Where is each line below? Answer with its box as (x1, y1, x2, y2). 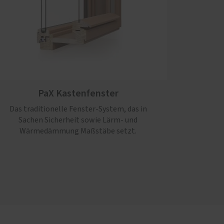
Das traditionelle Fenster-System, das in (9, 105, 147, 113)
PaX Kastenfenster (37, 86, 118, 101)
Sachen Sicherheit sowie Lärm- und (18, 116, 137, 124)
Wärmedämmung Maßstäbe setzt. (19, 127, 136, 135)
